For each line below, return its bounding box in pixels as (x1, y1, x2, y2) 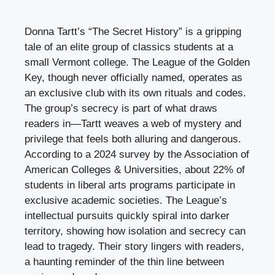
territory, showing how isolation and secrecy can (25, 225, 246, 237)
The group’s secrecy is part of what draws (25, 102, 217, 114)
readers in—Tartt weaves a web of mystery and (25, 117, 241, 130)
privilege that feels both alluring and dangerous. (25, 133, 241, 145)
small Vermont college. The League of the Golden (25, 56, 250, 68)
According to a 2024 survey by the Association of (25, 148, 249, 160)
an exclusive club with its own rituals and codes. (25, 87, 246, 99)
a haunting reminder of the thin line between (25, 255, 224, 268)
